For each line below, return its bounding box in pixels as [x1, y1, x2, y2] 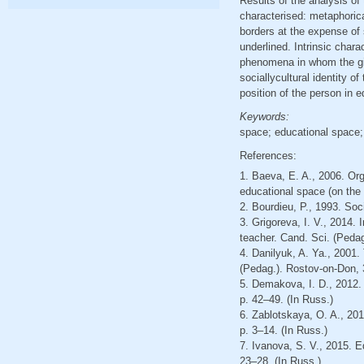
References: [239, 149, 300, 162]
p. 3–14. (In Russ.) [239, 324, 327, 336]
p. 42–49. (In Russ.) [239, 293, 333, 305]
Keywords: [239, 110, 292, 123]
